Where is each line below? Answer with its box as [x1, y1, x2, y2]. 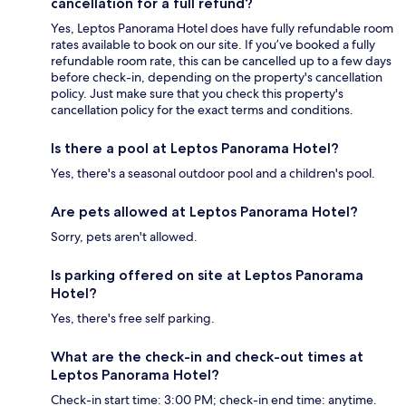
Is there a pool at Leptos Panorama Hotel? [51, 139, 339, 157]
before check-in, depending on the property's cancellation [51, 68, 382, 85]
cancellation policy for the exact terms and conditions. [51, 101, 353, 118]
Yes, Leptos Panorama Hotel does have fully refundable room [51, 19, 393, 36]
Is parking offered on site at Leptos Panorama [51, 266, 363, 284]
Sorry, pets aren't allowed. [51, 227, 198, 245]
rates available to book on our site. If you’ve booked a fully [51, 35, 375, 53]
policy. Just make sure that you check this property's [51, 84, 343, 101]
